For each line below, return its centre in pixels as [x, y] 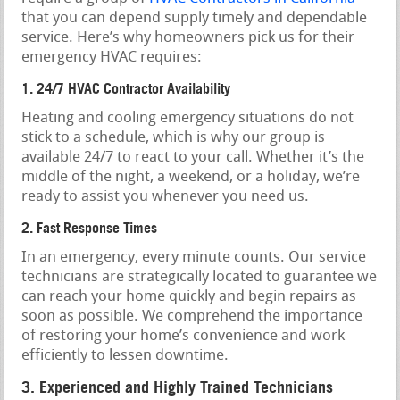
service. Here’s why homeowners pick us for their [188, 37]
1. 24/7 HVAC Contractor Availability [126, 88]
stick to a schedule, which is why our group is [174, 137]
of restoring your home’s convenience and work [183, 336]
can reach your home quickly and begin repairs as [189, 296]
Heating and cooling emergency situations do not [188, 118]
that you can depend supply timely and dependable [195, 18]
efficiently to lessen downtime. [125, 355]
